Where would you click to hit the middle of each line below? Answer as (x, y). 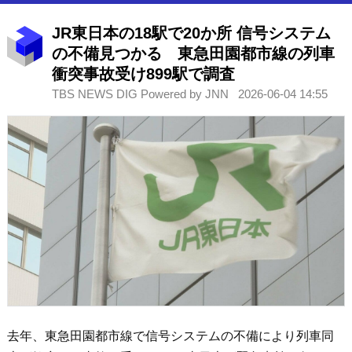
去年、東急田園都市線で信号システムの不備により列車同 (170, 335)
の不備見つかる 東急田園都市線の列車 (193, 53)
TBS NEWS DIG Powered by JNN (141, 94)
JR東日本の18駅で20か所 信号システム (191, 33)
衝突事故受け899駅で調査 (143, 74)
